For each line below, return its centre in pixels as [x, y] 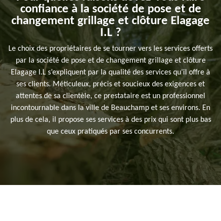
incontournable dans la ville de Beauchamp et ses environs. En [110, 108]
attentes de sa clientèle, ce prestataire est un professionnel [110, 96]
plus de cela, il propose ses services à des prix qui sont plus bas [110, 120]
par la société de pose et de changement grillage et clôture [110, 61]
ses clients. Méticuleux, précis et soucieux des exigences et [110, 85]
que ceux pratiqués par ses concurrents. [110, 132]
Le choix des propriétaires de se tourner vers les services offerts [110, 49]
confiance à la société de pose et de [110, 9]
